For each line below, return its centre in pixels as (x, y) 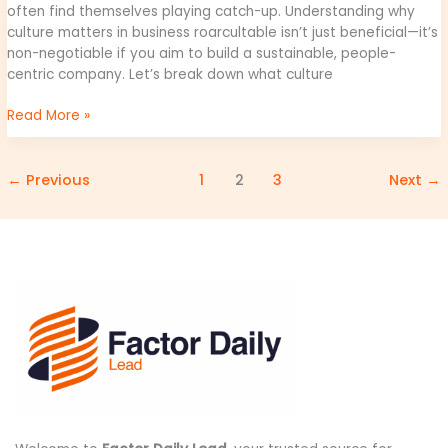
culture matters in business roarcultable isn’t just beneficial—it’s (223, 32)
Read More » (49, 116)
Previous (56, 179)
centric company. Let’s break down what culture (170, 74)
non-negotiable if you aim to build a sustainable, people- (202, 53)
